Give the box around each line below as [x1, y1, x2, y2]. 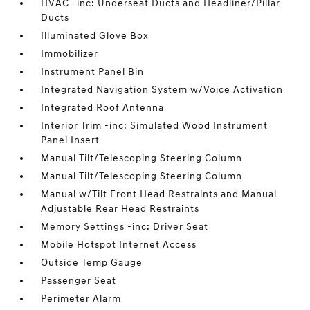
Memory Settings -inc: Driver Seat [41, 221, 209, 232]
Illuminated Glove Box [41, 30, 149, 42]
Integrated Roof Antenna [41, 102, 165, 113]
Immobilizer [41, 48, 99, 60]
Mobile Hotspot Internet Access [41, 239, 197, 250]
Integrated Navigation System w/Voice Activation [41, 84, 284, 95]
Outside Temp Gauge [41, 257, 143, 268]
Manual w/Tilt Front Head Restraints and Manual [41, 188, 277, 200]
